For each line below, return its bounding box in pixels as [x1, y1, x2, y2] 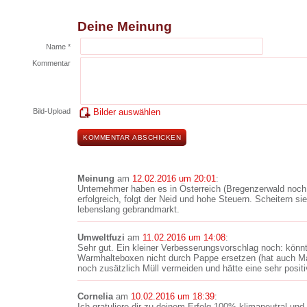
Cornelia [77, 291, 113, 302]
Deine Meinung [77, 19, 172, 34]
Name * [46, 42, 71, 51]
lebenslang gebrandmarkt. [77, 204, 180, 214]
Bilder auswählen [93, 107, 160, 117]
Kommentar [32, 59, 71, 67]
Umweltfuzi [77, 232, 125, 243]
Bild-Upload [33, 107, 71, 115]
